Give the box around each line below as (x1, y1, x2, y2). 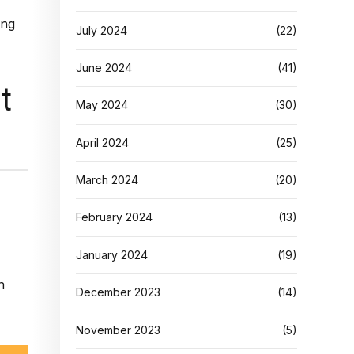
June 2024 (76, 60, 132, 74)
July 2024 (76, 23, 127, 37)
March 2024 (76, 173, 138, 187)
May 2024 (76, 98, 128, 112)
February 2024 (76, 210, 153, 224)
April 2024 (76, 135, 129, 149)
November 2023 (76, 322, 160, 337)
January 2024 (76, 247, 148, 262)
